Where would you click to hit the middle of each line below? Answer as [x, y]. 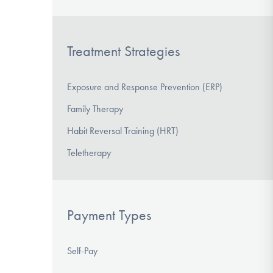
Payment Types [109, 215]
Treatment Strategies [123, 51]
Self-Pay [82, 250]
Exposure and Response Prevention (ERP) [145, 87]
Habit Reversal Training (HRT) [123, 130]
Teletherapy [89, 152]
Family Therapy [95, 108]
